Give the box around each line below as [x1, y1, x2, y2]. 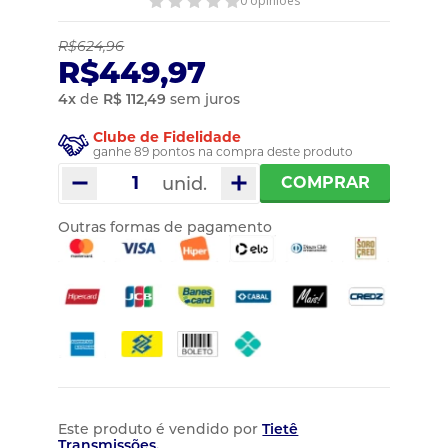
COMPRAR [280, 173, 370, 193]
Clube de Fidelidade [93, 127, 242, 146]
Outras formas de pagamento [58, 217, 273, 236]
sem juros [166, 89, 241, 108]
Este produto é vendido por [58, 420, 263, 439]
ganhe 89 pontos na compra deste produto [93, 143, 354, 159]
